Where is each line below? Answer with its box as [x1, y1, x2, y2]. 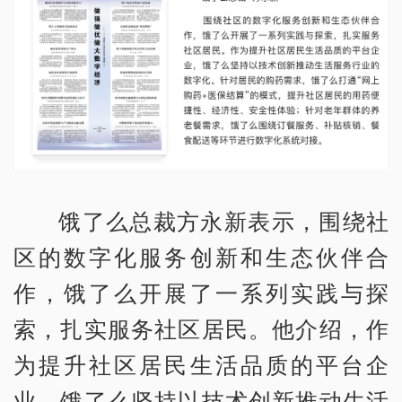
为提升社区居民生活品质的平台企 [13, 348, 389, 380]
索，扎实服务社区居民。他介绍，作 [13, 312, 389, 344]
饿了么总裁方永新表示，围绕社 [58, 205, 389, 236]
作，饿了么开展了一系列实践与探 [13, 276, 389, 308]
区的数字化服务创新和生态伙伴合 [13, 240, 389, 272]
